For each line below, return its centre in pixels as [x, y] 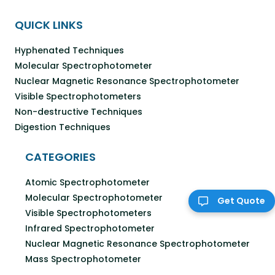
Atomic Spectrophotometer [87, 182]
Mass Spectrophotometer [83, 259]
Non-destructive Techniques [79, 111]
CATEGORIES [60, 157]
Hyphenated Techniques [69, 50]
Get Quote [241, 201]
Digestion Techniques [63, 127]
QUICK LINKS [49, 25]
